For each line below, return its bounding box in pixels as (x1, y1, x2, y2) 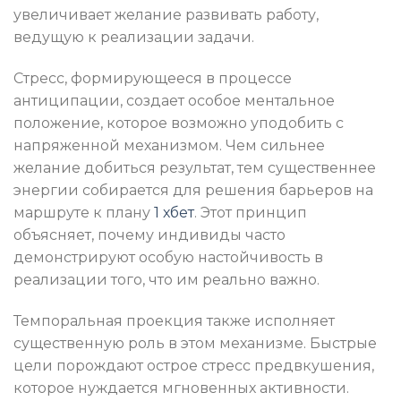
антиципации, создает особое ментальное (13, 91, 335, 109)
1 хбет (154, 203, 194, 221)
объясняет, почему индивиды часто (13, 226, 286, 243)
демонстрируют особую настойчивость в (13, 248, 323, 266)
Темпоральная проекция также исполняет (13, 311, 335, 329)
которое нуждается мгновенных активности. (13, 379, 349, 397)
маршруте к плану (13, 203, 154, 221)
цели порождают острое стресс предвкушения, (13, 356, 374, 374)
